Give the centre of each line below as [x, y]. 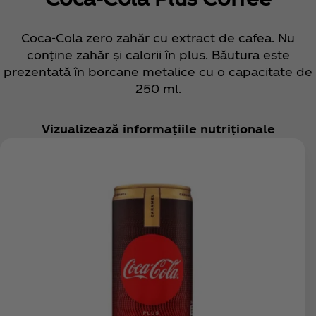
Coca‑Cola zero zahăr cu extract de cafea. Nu [158, 38]
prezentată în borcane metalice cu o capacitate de [158, 72]
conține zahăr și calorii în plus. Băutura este [158, 55]
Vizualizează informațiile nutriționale [158, 129]
